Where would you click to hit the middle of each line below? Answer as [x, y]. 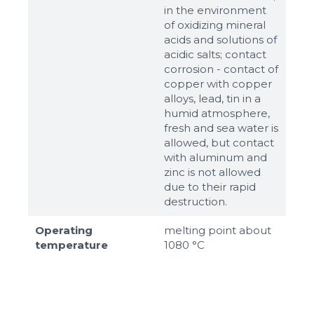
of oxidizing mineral [215, 25]
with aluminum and [216, 157]
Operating [64, 230]
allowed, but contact [219, 142]
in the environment [215, 10]
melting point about [218, 230]
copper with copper [218, 83]
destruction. [196, 201]
